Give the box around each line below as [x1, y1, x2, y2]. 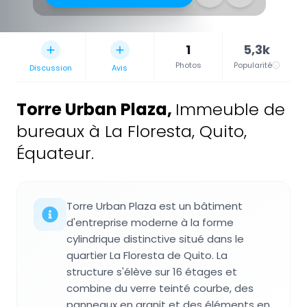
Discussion [29, 62, 72, 73]
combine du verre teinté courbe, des [66, 280, 254, 295]
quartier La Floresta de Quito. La [66, 247, 228, 262]
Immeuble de [175, 97, 285, 121]
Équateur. [16, 141, 94, 164]
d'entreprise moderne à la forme [66, 214, 234, 230]
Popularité [233, 59, 272, 71]
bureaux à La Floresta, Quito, [16, 119, 247, 143]
